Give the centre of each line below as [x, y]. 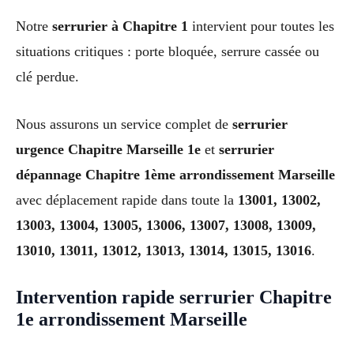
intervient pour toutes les [261, 26]
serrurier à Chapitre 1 [120, 26]
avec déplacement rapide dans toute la [127, 200]
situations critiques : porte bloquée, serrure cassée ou [168, 51]
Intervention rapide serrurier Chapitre [174, 298]
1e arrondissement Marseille [132, 320]
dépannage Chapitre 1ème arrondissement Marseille [175, 175]
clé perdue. [47, 76]
